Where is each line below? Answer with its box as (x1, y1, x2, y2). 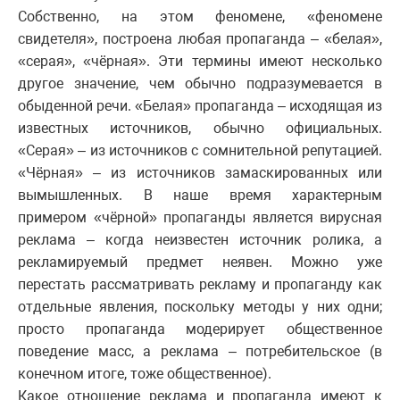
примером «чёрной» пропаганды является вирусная (18, 208, 382, 226)
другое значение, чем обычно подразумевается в (18, 74, 382, 92)
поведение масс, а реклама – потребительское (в (18, 342, 382, 360)
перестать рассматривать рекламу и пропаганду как (18, 275, 382, 293)
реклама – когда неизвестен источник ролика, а (18, 230, 382, 248)
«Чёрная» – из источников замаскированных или (18, 163, 382, 181)
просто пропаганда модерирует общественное (18, 320, 382, 337)
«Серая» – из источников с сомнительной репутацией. (18, 141, 382, 159)
